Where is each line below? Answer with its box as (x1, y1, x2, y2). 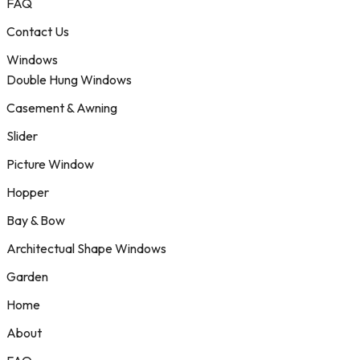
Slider (6, 128, 38, 144)
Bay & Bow (6, 212, 65, 228)
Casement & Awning (6, 100, 117, 116)
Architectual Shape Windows (6, 240, 166, 256)
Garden (6, 268, 48, 284)
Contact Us (6, 23, 69, 39)
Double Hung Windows (6, 72, 132, 88)
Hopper (6, 184, 49, 200)
